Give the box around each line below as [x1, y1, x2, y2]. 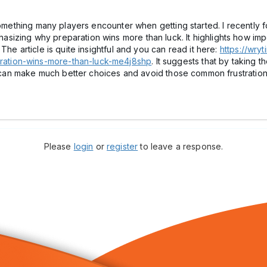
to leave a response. [138, 141, 223, 151]
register [107, 141, 138, 151]
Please [44, 141, 74, 151]
